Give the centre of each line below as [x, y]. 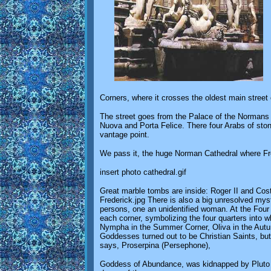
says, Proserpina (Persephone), [155, 245]
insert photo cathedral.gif [143, 172]
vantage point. [125, 134]
